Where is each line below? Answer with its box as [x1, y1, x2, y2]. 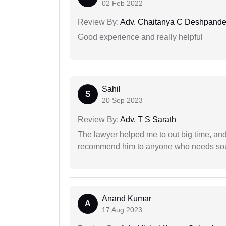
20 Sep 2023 [102, 96, 143, 105]
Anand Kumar [102, 194, 151, 203]
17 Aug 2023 [102, 206, 142, 214]
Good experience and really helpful [78, 33, 203, 42]
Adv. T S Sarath [119, 115, 176, 124]
